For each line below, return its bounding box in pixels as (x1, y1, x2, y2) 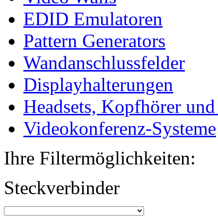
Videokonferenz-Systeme (23, 117, 216, 139)
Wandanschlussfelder (23, 52, 185, 73)
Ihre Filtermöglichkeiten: (4, 147, 196, 168)
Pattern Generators (23, 30, 165, 51)
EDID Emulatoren (23, 8, 163, 29)
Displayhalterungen (23, 73, 173, 95)
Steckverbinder (4, 177, 120, 198)
